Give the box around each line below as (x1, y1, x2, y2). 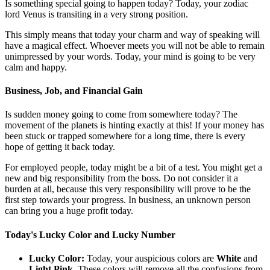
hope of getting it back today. (5, 142, 115, 152)
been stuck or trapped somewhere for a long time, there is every (5, 131, 245, 142)
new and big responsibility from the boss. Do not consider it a (5, 173, 238, 184)
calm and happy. (5, 61, 67, 72)
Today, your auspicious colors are (84, 253, 216, 263)
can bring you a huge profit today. (5, 206, 133, 216)
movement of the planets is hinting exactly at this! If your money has (5, 120, 264, 131)
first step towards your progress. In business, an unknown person (5, 195, 251, 206)
